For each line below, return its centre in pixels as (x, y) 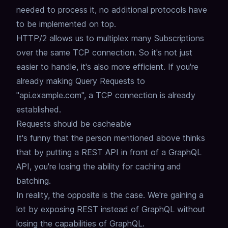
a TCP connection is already (142, 95)
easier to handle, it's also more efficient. (91, 67)
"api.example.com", (51, 95)
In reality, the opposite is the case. (81, 195)
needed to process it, (56, 10)
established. (39, 110)
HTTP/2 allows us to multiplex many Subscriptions (110, 38)
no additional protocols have (153, 10)
